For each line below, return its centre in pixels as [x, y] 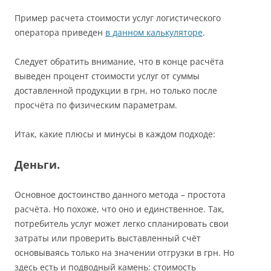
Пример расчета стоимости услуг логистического [118, 18]
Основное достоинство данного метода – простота [120, 195]
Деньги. [37, 165]
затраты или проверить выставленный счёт [108, 238]
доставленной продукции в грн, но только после [116, 91]
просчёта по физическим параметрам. [96, 105]
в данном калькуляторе [154, 33]
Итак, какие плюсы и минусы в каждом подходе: [115, 134]
